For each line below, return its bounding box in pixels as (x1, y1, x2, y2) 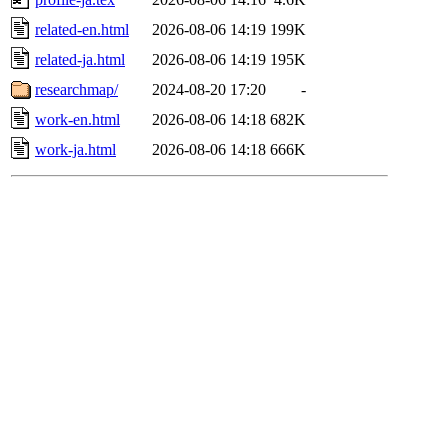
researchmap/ (35, 80, 118, 98)
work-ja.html (35, 140, 116, 158)
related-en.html (35, 20, 129, 38)
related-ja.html (35, 50, 125, 68)
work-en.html (35, 110, 120, 128)
